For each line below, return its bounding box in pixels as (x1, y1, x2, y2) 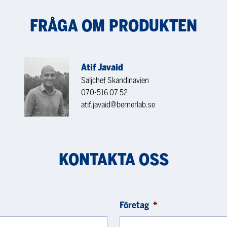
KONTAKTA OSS (58, 149, 169, 169)
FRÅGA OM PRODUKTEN (30, 16, 197, 35)
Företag (120, 199, 149, 211)
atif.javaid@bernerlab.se (81, 99, 155, 109)
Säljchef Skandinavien (81, 75, 149, 85)
